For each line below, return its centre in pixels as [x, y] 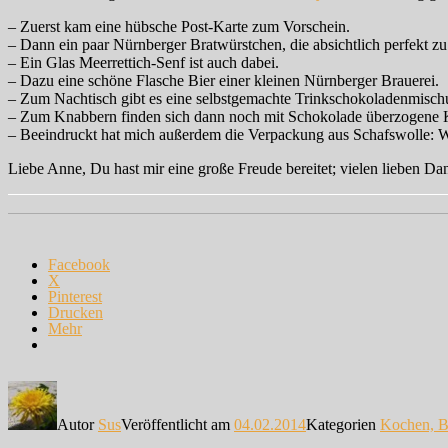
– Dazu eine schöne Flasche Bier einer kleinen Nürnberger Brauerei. [223, 80]
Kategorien [343, 424]
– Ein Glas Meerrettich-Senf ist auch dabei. [143, 62]
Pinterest [75, 296]
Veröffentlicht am [177, 424]
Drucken [75, 312]
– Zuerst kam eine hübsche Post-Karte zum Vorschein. [179, 26]
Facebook [79, 264]
